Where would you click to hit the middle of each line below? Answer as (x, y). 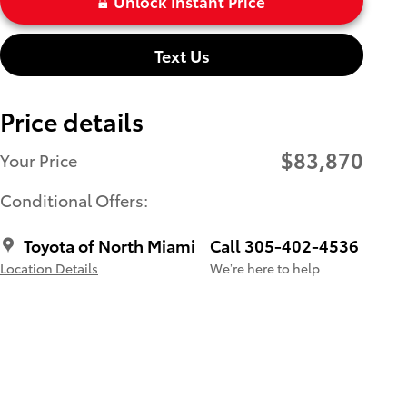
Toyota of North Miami (109, 245)
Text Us (182, 55)
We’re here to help (265, 268)
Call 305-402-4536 (284, 245)
